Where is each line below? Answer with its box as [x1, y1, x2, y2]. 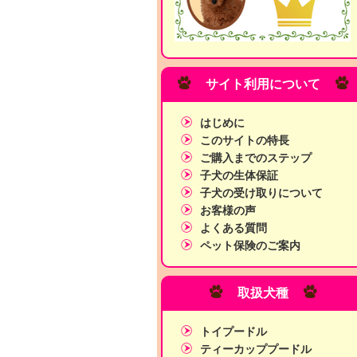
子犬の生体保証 [200, 170, 278, 182]
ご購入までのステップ [200, 152, 312, 164]
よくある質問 [200, 222, 267, 234]
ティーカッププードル [200, 343, 312, 355]
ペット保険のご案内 [200, 240, 300, 252]
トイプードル [200, 326, 267, 338]
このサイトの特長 [200, 135, 289, 147]
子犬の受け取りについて [200, 187, 323, 199]
